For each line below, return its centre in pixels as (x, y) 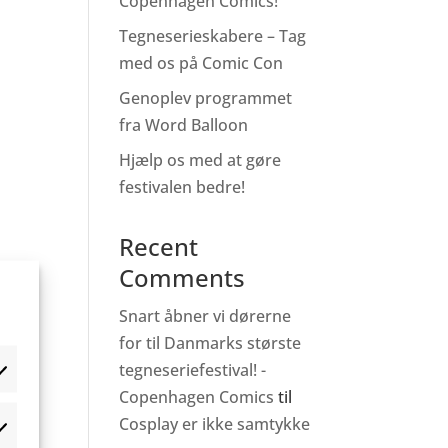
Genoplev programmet (206, 97)
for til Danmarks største (210, 342)
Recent (159, 246)
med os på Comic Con (203, 62)
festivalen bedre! (182, 186)
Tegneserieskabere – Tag (213, 35)
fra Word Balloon (184, 124)
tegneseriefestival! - (193, 369)
